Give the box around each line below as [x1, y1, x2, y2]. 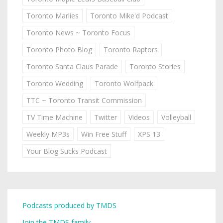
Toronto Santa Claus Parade [26, 61, 118, 71]
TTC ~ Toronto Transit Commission [26, 95, 142, 105]
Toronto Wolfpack [95, 78, 153, 88]
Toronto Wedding [26, 78, 83, 88]
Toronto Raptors [104, 44, 158, 54]
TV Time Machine [26, 112, 83, 122]
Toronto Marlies [26, 10, 79, 20]
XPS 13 [138, 129, 160, 139]
